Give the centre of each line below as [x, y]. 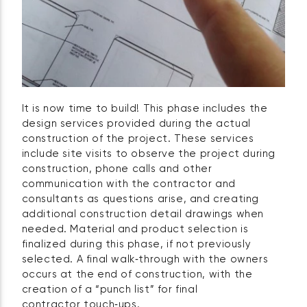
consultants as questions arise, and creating [140, 199]
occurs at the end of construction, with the [137, 274]
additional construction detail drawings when [143, 214]
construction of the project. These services [138, 138]
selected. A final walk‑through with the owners [145, 259]
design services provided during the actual [136, 123]
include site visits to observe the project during [149, 153]
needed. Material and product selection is [135, 229]
